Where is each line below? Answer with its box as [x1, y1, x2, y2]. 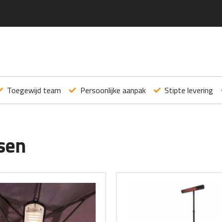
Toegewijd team [7, 84, 61, 96]
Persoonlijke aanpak [80, 84, 146, 96]
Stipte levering [165, 84, 213, 96]
